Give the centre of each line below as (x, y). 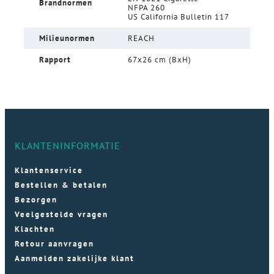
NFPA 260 (146, 7)
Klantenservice (49, 170)
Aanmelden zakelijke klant (75, 259)
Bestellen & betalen (61, 185)
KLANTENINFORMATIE (68, 145)
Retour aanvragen (54, 243)
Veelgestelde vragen (61, 214)
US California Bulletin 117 (179, 17)
